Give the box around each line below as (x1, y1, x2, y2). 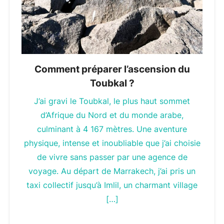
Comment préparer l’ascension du (34, 62, 190, 75)
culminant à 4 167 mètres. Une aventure (37, 123, 187, 134)
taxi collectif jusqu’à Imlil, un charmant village (26, 179, 197, 190)
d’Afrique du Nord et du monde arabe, (40, 109, 183, 120)
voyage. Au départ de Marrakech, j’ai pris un (28, 165, 195, 176)
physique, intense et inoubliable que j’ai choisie (23, 137, 200, 148)
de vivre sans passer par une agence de (36, 151, 187, 162)
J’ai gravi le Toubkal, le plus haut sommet (34, 95, 190, 106)
